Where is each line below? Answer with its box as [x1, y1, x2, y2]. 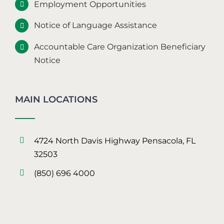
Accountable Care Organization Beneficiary [34, 41, 206, 51]
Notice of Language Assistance [34, 20, 157, 30]
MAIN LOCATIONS [15, 93, 97, 105]
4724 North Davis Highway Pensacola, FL [34, 135, 196, 145]
